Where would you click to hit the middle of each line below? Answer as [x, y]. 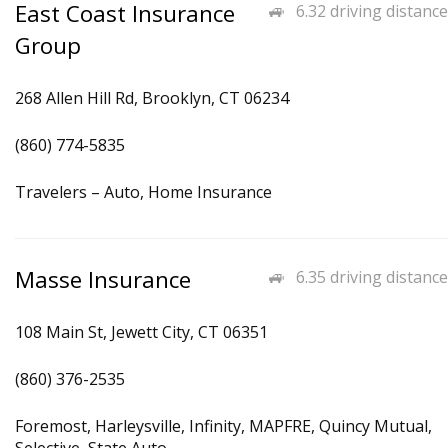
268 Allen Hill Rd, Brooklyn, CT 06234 [152, 98]
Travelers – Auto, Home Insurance [143, 192]
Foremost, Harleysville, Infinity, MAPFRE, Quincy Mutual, [223, 426]
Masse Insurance [103, 279]
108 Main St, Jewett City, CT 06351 [141, 332]
